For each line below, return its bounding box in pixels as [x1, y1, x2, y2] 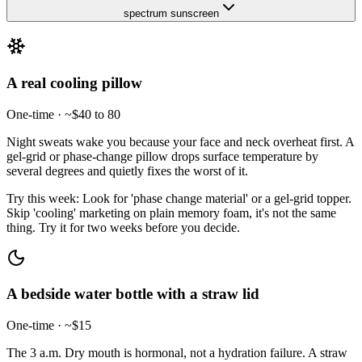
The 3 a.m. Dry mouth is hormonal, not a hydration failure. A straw [6, 346, 347, 360]
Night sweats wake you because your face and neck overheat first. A [6, 134, 354, 149]
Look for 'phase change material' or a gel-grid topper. [82, 191, 351, 205]
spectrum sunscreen [124, 6, 219, 19]
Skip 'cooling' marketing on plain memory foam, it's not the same [6, 205, 336, 220]
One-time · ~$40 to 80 [6, 107, 120, 121]
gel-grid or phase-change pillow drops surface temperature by [6, 149, 318, 163]
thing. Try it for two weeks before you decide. [6, 220, 240, 234]
